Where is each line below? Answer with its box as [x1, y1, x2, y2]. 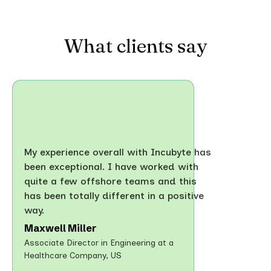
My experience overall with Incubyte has [24, 146, 211, 158]
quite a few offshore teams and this [24, 175, 197, 187]
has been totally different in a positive [24, 189, 204, 201]
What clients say [64, 34, 207, 58]
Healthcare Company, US [24, 250, 122, 261]
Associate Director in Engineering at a [24, 237, 174, 248]
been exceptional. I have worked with [24, 160, 198, 172]
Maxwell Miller [24, 221, 96, 234]
